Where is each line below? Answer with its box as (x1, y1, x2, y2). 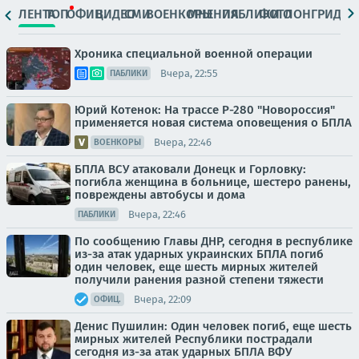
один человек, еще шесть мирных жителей (75, 260, 318, 275)
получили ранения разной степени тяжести (75, 272, 324, 288)
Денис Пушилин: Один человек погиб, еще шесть (75, 319, 352, 334)
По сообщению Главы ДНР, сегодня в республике (75, 234, 353, 249)
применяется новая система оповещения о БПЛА (75, 115, 352, 131)
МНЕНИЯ (188, 6, 240, 22)
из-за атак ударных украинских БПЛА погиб (75, 247, 324, 262)
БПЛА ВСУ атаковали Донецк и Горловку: (75, 162, 306, 177)
